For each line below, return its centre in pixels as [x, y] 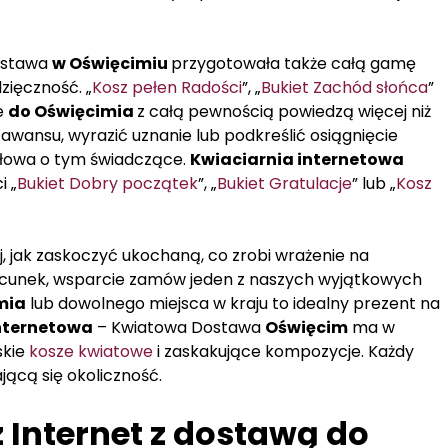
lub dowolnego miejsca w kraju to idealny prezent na [233, 304]
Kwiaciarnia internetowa [297, 160]
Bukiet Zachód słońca [344, 88]
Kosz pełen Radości [167, 88]
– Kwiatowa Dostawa [179, 328]
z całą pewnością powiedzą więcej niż [284, 112]
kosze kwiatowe [91, 352]
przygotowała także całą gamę [293, 64]
